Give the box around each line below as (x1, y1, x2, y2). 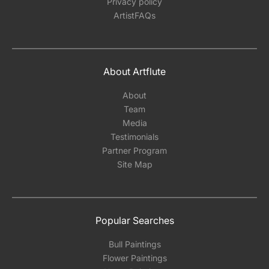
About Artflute (103, 65, 166, 77)
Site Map (116, 159, 153, 169)
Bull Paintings (108, 238, 161, 249)
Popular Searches (95, 214, 174, 226)
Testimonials (110, 131, 159, 142)
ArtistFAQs (113, 10, 156, 20)
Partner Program (102, 145, 167, 156)
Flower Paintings (102, 252, 167, 263)
